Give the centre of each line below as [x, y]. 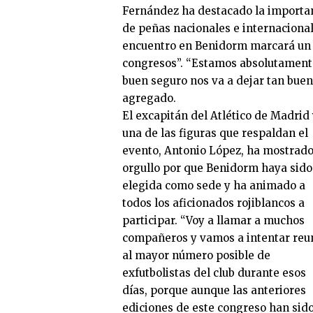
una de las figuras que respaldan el [215, 133]
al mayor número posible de [196, 256]
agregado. [149, 99]
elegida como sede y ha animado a [214, 186]
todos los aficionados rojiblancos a [213, 203]
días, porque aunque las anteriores [214, 291]
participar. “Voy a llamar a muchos [213, 221]
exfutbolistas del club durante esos [214, 273]
